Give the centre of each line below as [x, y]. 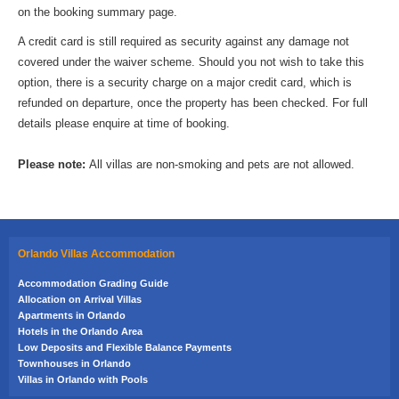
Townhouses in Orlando [74, 363]
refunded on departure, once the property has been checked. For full [193, 102]
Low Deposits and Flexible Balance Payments [125, 347]
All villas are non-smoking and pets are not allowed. [220, 164]
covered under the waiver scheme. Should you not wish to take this [191, 61]
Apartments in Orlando [72, 315]
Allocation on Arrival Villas [80, 299]
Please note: [52, 164]
